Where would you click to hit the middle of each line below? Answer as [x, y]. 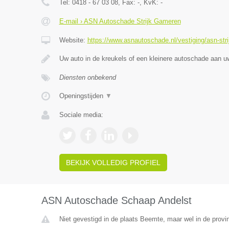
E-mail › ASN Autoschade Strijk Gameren [120, 21]
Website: [73, 40]
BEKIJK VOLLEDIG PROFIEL [113, 163]
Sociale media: [81, 115]
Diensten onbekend [87, 77]
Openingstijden [82, 96]
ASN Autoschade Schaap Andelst [116, 200]
